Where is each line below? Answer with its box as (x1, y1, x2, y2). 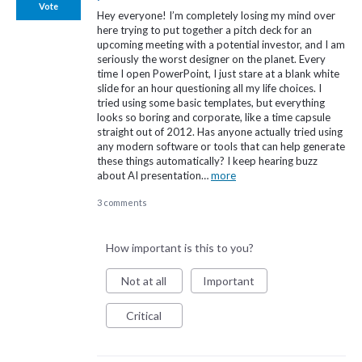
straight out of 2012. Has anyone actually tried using (97, 124, 343, 138)
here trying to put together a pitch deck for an (97, 23, 312, 36)
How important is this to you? (105, 240, 254, 255)
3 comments (97, 196, 147, 208)
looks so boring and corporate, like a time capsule (97, 110, 330, 124)
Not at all (121, 273, 167, 288)
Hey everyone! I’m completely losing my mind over (97, 8, 335, 22)
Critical (126, 308, 162, 322)
